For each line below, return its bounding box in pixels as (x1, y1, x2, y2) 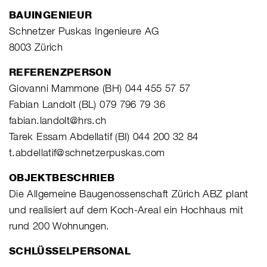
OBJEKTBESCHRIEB (9, 171, 115, 184)
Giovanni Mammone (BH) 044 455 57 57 (9, 82, 191, 94)
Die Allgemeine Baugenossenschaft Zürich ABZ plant (9, 187, 249, 200)
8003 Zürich (9, 41, 63, 53)
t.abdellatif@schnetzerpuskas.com (9, 146, 165, 159)
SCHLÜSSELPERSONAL (9, 244, 131, 257)
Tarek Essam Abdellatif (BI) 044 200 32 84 (9, 130, 198, 142)
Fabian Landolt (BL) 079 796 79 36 (9, 98, 165, 110)
